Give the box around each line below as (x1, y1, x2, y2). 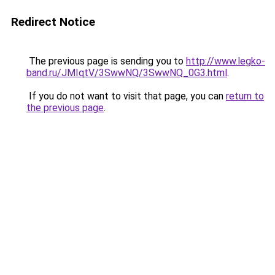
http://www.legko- (186, 55, 265, 67)
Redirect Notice (11, 15, 95, 29)
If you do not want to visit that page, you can (26, 90, 226, 102)
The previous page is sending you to (26, 55, 186, 67)
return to (226, 90, 264, 102)
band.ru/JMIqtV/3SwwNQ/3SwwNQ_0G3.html (26, 67, 227, 79)
